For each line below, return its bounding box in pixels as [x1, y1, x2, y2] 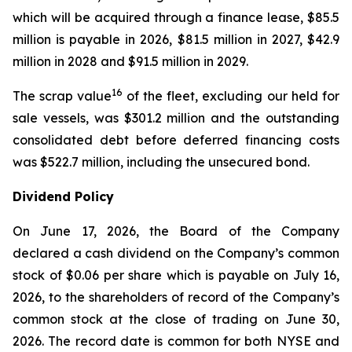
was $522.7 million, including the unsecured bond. [13, 154, 310, 170]
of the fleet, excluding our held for [126, 88, 340, 104]
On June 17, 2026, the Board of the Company [13, 223, 339, 239]
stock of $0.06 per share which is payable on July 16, [13, 267, 339, 283]
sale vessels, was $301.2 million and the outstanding [13, 110, 339, 126]
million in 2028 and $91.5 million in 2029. [13, 53, 248, 69]
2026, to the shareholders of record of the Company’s [13, 289, 339, 305]
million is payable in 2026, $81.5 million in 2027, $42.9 [13, 31, 339, 47]
